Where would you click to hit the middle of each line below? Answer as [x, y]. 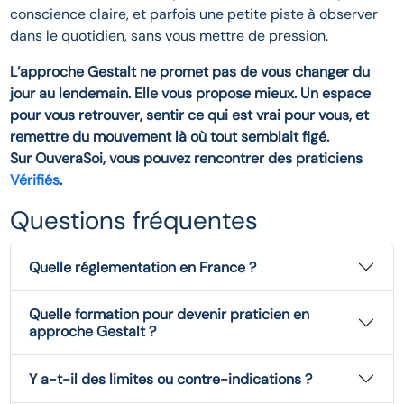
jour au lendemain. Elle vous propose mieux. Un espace [191, 94]
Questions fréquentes [134, 221]
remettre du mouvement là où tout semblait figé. [170, 137]
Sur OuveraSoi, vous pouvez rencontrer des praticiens [187, 159]
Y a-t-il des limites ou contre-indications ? [171, 379]
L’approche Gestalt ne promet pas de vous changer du [190, 72]
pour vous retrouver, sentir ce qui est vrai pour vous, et [190, 115]
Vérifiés [35, 180]
